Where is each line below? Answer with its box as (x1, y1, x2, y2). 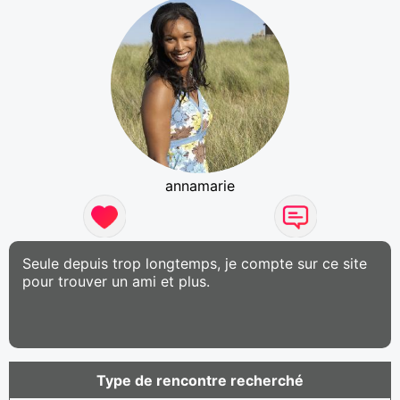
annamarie (165, 176, 235, 195)
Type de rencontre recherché (96, 371, 304, 389)
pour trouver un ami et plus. (22, 271, 210, 290)
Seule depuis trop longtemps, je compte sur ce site (22, 254, 367, 272)
